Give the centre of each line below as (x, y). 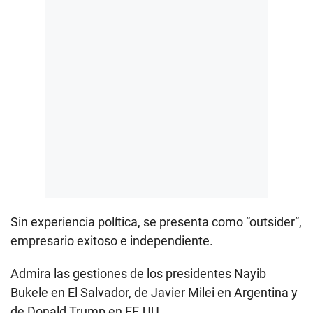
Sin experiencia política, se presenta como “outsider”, (156, 221)
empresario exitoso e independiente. (112, 240)
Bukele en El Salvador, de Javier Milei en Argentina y (154, 292)
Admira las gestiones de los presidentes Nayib (138, 273)
